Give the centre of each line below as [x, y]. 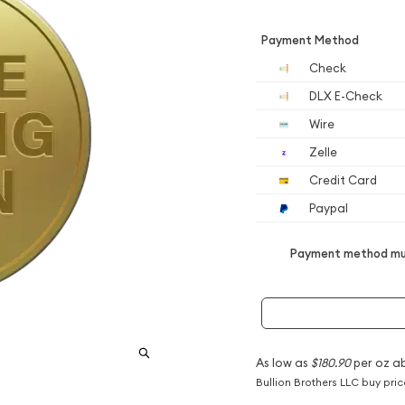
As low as [283, 362]
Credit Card [342, 180]
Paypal [327, 208]
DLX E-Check [344, 96]
